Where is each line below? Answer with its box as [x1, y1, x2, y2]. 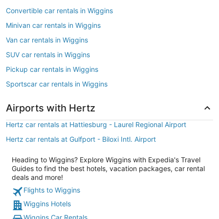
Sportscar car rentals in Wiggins [6, 80, 108, 88]
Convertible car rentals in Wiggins [6, 6, 113, 15]
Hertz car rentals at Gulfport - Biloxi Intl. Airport [6, 135, 156, 143]
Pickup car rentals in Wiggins [6, 65, 98, 73]
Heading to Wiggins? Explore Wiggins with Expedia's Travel [12, 155, 200, 164]
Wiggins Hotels [23, 199, 71, 208]
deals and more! [12, 173, 63, 181]
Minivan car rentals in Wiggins [6, 21, 101, 29]
